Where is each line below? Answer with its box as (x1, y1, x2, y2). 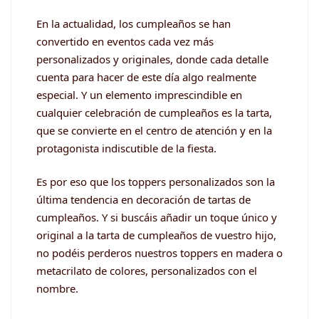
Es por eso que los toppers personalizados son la (36, 174, 275, 189)
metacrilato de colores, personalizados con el (36, 263, 257, 278)
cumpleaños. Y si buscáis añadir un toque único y (36, 210, 277, 225)
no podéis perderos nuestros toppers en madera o (36, 246, 283, 261)
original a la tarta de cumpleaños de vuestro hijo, (36, 228, 276, 243)
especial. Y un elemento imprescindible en (36, 87, 242, 102)
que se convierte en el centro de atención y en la (36, 122, 272, 137)
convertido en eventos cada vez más (36, 33, 214, 48)
